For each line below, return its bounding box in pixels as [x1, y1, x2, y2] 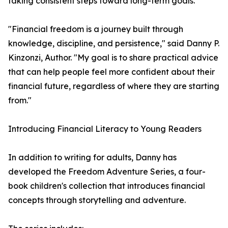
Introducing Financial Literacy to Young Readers [8, 124, 202, 134]
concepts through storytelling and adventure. [8, 195, 186, 205]
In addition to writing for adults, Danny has [8, 152, 177, 162]
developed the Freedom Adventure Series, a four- [8, 166, 206, 177]
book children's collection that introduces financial [8, 181, 205, 191]
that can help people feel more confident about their [8, 67, 215, 77]
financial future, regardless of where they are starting [8, 81, 219, 91]
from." [8, 95, 32, 105]
